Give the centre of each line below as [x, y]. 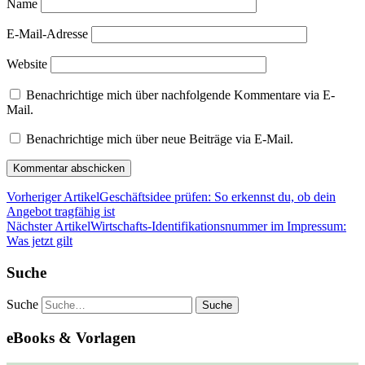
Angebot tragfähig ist [61, 211]
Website [27, 64]
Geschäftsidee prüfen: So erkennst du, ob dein [218, 196]
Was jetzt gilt [40, 240]
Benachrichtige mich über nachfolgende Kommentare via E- [180, 95]
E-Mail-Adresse [47, 33]
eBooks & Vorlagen [71, 338]
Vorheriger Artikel [53, 196]
